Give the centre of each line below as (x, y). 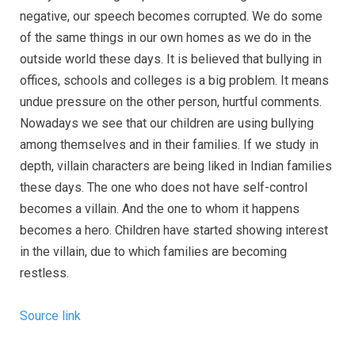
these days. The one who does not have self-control (164, 187)
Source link (50, 315)
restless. (44, 273)
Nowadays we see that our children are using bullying (167, 123)
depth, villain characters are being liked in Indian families (176, 166)
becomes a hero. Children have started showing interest (174, 230)
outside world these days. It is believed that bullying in (171, 59)
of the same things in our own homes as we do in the (166, 37)
